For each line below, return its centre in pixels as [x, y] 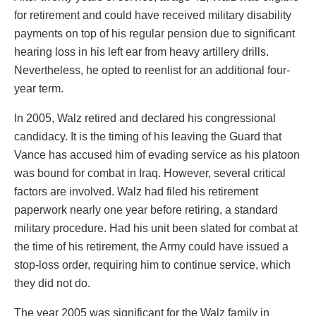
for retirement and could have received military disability [153, 16]
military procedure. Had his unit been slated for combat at [156, 229]
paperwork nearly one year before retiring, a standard [146, 210]
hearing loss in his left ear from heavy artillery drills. [141, 52]
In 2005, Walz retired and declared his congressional [145, 119]
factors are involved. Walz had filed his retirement [136, 192]
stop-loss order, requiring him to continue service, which [152, 265]
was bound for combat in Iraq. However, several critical [150, 174]
